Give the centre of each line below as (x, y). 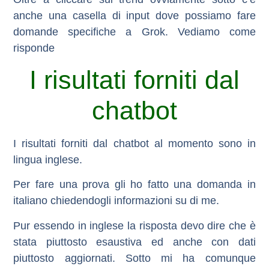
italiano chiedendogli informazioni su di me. (116, 201)
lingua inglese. (48, 159)
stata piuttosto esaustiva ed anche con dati (134, 242)
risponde (34, 48)
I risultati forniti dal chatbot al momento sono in (134, 143)
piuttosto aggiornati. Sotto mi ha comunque (134, 258)
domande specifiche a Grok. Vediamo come (134, 32)
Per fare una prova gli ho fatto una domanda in (134, 185)
